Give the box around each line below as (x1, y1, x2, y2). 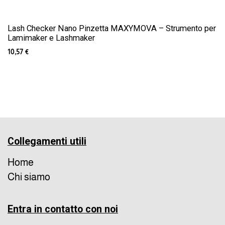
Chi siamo (8, 171, 50, 182)
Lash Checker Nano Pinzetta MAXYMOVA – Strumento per (8, 24, 216, 34)
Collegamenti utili (8, 135, 86, 147)
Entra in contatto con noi (8, 203, 118, 215)
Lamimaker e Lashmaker (8, 33, 95, 43)
